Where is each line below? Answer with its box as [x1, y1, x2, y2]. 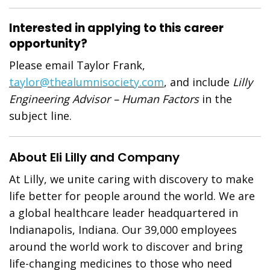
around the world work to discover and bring [9, 239, 243, 254]
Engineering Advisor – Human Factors [9, 92, 202, 106]
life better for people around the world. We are [9, 189, 256, 203]
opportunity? [9, 36, 87, 52]
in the [202, 92, 233, 106]
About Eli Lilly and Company [9, 149, 180, 166]
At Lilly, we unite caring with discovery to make [9, 172, 254, 186]
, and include [164, 75, 233, 89]
